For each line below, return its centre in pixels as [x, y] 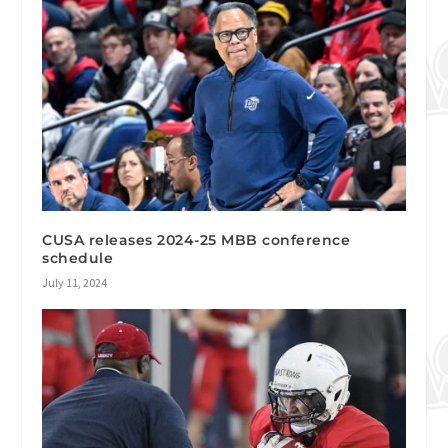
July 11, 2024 [75, 283]
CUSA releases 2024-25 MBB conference [196, 240]
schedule [78, 258]
